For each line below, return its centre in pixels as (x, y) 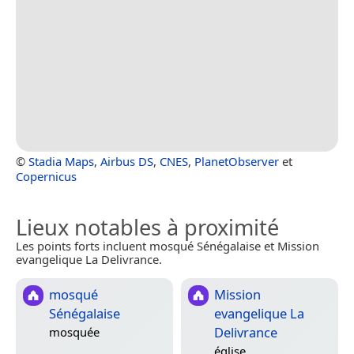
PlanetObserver (237, 162)
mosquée (74, 332)
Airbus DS (127, 162)
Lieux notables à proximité (147, 228)
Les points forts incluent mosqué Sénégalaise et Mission (168, 246)
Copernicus (46, 177)
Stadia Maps (61, 162)
